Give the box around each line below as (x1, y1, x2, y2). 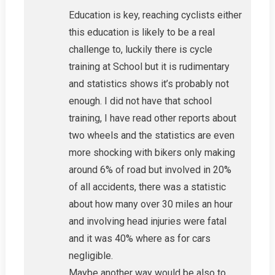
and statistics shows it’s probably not (68, 78, 229, 90)
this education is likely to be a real (68, 26, 215, 39)
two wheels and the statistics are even (68, 130, 234, 142)
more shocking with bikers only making (68, 147, 235, 159)
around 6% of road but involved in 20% (68, 164, 231, 176)
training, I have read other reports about (68, 112, 236, 125)
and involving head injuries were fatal (68, 215, 227, 228)
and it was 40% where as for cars (68, 233, 211, 245)
